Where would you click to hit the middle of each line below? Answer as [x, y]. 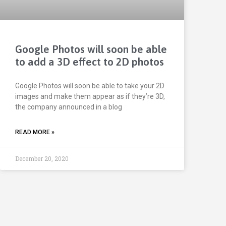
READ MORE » [35, 132]
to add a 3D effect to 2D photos [90, 62]
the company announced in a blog [69, 107]
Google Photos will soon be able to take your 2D [90, 86]
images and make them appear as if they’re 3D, [90, 97]
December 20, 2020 [42, 159]
